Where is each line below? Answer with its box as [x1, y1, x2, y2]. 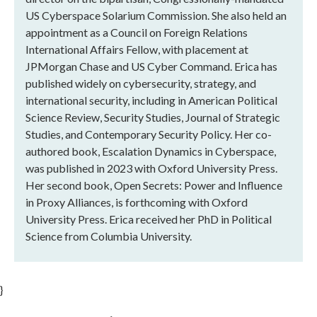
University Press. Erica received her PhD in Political [25, 212, 272, 226]
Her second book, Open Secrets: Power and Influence [25, 178, 282, 192]
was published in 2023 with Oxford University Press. [25, 161, 277, 175]
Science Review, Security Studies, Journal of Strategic [25, 110, 280, 124]
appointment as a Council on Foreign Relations [25, 25, 248, 39]
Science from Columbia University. [25, 229, 192, 243]
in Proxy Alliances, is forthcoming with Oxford [25, 195, 248, 209]
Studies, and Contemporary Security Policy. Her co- [25, 127, 272, 141]
